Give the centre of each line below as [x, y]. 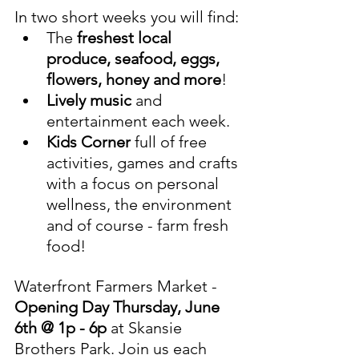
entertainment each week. [138, 121]
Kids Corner [89, 142]
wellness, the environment [141, 205]
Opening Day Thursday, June [119, 307]
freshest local [126, 38]
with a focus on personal [135, 184]
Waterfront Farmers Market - [118, 286]
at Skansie [148, 328]
